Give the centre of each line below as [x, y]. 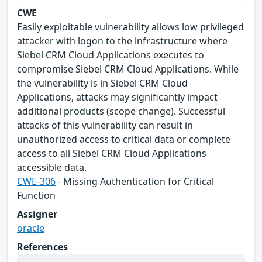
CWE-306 [36, 181]
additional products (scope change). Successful [121, 111]
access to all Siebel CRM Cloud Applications [112, 153]
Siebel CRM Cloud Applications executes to [111, 55]
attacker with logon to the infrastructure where [122, 41]
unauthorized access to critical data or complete [124, 139]
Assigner [37, 214]
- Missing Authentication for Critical [135, 181]
